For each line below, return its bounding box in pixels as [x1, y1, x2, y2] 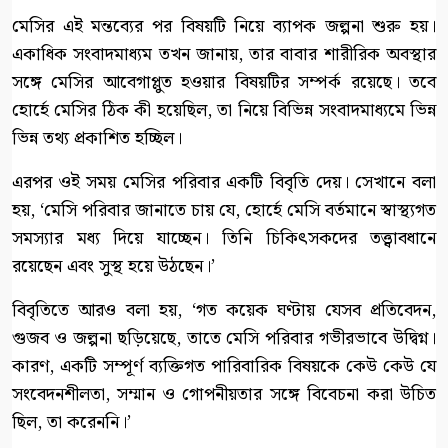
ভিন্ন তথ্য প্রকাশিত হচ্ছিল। [12, 123, 182, 153]
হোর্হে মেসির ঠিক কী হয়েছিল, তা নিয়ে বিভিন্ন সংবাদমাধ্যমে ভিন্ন [12, 95, 436, 125]
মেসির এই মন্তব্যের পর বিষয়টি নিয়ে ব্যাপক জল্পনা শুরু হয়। [12, 11, 436, 41]
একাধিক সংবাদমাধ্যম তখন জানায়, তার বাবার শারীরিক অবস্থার [12, 39, 436, 69]
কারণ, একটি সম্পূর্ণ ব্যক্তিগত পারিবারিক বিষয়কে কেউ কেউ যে [12, 351, 436, 381]
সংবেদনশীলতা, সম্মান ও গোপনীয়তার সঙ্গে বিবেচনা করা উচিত [12, 379, 436, 409]
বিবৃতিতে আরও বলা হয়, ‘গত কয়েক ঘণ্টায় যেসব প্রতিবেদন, [12, 295, 436, 325]
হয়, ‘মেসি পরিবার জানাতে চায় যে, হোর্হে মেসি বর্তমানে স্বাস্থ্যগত [12, 195, 436, 225]
